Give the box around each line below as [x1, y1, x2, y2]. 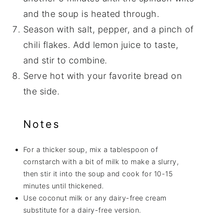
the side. [23, 86, 60, 97]
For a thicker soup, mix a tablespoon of [23, 145, 158, 154]
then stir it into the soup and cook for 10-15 [23, 169, 173, 178]
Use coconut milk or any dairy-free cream [23, 193, 167, 202]
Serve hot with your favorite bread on [23, 71, 182, 81]
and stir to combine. [23, 55, 108, 66]
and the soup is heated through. [23, 9, 160, 19]
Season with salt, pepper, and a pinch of [23, 24, 194, 35]
